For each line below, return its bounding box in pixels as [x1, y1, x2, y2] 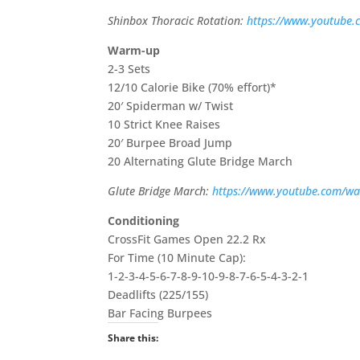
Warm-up [108, 43, 161, 58]
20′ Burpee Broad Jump [108, 135, 233, 150]
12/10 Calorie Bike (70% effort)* [108, 80, 277, 95]
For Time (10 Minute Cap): [108, 250, 247, 265]
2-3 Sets [108, 61, 151, 76]
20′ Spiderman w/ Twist [108, 98, 234, 113]
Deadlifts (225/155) [108, 287, 209, 302]
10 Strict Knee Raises [108, 117, 221, 132]
